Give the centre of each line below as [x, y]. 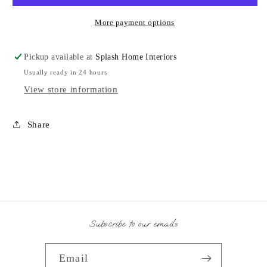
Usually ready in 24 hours [66, 72]
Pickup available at [60, 57]
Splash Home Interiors [136, 57]
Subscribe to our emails [133, 223]
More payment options [135, 22]
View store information [71, 89]
